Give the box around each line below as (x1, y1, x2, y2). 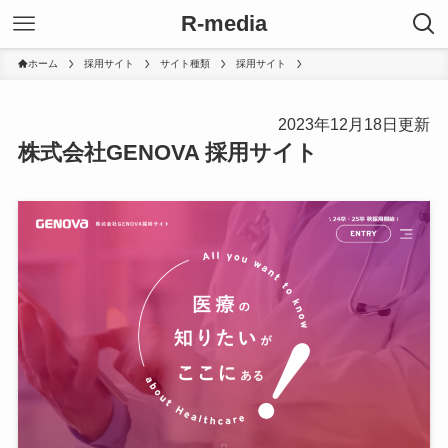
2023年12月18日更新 (278, 115, 431, 134)
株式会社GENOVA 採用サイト (17, 140, 318, 166)
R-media (181, 11, 267, 36)
